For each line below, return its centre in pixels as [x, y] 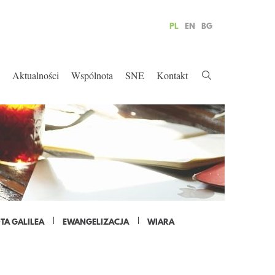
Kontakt [172, 75]
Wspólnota [92, 75]
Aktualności [36, 75]
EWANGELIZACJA [96, 222]
